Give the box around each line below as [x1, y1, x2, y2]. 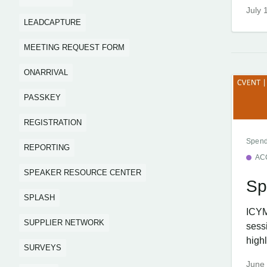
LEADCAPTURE [24, 18, 81, 27]
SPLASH [24, 193, 55, 202]
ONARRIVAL [24, 68, 68, 77]
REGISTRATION [24, 118, 82, 127]
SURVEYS [24, 243, 61, 252]
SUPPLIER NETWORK [24, 218, 104, 227]
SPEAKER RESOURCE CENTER [24, 168, 141, 177]
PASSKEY [24, 93, 61, 102]
